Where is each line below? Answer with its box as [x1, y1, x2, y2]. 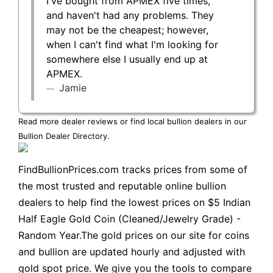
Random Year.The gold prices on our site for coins [18, 229, 249, 241]
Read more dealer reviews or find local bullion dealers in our [18, 116, 247, 126]
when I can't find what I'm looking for [46, 38, 218, 51]
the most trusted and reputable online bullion [18, 179, 226, 192]
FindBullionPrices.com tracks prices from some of [18, 163, 247, 175]
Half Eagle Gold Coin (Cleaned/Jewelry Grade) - [18, 212, 241, 225]
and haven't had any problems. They [46, 9, 214, 21]
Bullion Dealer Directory [18, 130, 107, 141]
